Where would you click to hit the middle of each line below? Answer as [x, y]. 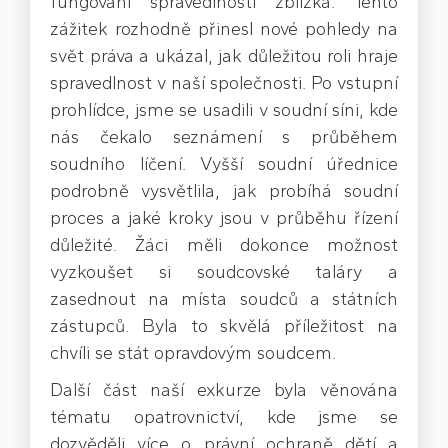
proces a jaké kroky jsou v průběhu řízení [224, 218]
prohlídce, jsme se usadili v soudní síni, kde [224, 110]
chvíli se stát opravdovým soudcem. [193, 353]
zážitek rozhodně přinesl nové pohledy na [224, 29]
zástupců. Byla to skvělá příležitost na [224, 326]
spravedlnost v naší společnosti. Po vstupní [224, 83]
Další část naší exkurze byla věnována [224, 390]
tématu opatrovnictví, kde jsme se [224, 417]
